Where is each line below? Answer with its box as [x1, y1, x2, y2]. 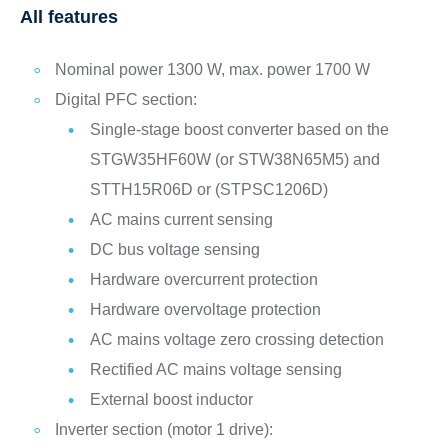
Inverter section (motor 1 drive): [54, 421, 273, 439]
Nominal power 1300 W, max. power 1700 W [54, 61, 370, 79]
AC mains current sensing [89, 211, 273, 229]
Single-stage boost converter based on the [89, 121, 389, 139]
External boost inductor [89, 391, 253, 409]
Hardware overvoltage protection [89, 301, 321, 319]
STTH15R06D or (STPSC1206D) [89, 181, 328, 199]
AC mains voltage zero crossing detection [89, 331, 384, 349]
